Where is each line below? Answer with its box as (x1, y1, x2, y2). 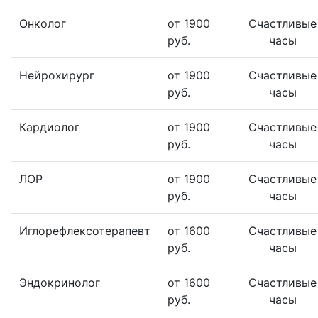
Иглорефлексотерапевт (19, 224, 150, 238)
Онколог (19, 16, 66, 31)
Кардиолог (19, 120, 79, 134)
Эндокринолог (19, 275, 100, 290)
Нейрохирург (19, 68, 94, 82)
